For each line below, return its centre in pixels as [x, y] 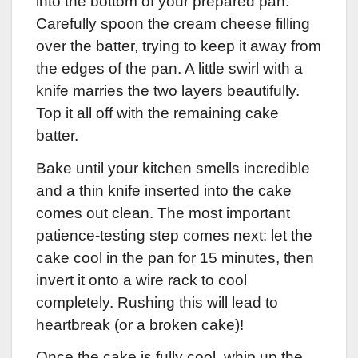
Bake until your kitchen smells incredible [173, 168]
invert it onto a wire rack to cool [141, 280]
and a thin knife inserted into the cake [164, 190]
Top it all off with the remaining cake [157, 113]
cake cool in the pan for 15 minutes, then [175, 257]
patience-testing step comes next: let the [174, 235]
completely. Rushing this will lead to [157, 302]
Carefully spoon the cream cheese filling [173, 23]
